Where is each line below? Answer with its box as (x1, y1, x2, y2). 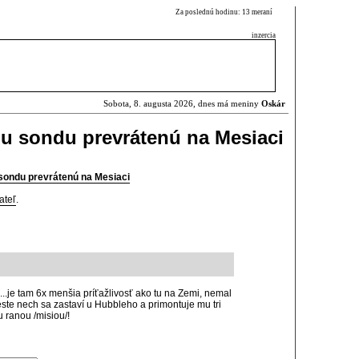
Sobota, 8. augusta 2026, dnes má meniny (103, 99, 261, 108)
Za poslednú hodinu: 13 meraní (175, 8, 276, 16)
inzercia (252, 31, 276, 39)
